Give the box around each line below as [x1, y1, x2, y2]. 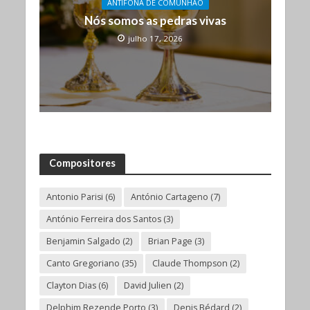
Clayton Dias [46, 280, 96, 292]
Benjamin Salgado [46, 235, 120, 248]
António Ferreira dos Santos [46, 213, 161, 226]
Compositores [48, 157, 116, 170]
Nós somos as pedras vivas [84, 12, 226, 28]
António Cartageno [130, 191, 208, 203]
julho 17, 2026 [128, 33, 183, 44]
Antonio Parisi [46, 191, 103, 203]
